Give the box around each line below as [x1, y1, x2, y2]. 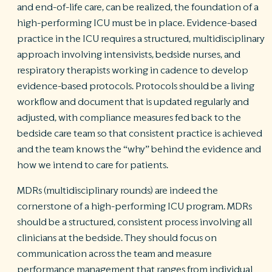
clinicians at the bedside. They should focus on [17, 233, 217, 243]
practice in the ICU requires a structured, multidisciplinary [17, 34, 265, 44]
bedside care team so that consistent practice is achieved [17, 129, 262, 138]
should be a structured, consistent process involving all [17, 217, 252, 227]
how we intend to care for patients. [17, 160, 168, 170]
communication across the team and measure [17, 249, 212, 259]
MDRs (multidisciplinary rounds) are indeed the [17, 186, 218, 195]
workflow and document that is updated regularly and [17, 97, 249, 107]
